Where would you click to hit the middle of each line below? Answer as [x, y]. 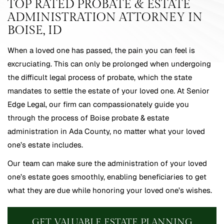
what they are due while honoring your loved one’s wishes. [110, 190]
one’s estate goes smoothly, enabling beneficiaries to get [107, 177]
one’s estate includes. [45, 145]
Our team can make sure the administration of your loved [107, 163]
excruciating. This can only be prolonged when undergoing [109, 64]
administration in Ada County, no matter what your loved [106, 131]
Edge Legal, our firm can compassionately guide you [98, 104]
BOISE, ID [34, 31]
